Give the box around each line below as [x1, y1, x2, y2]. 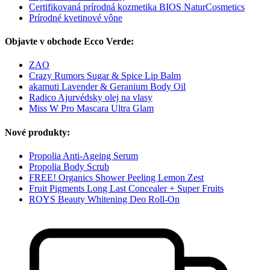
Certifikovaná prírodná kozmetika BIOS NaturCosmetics [29, 1, 245, 12]
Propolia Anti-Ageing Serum [29, 150, 138, 161]
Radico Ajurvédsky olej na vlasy [29, 92, 152, 103]
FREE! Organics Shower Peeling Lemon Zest [29, 172, 204, 183]
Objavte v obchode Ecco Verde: [5, 36, 134, 47]
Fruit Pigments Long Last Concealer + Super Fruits [29, 183, 224, 193]
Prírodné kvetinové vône [29, 12, 122, 23]
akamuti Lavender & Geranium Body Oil [29, 81, 186, 92]
